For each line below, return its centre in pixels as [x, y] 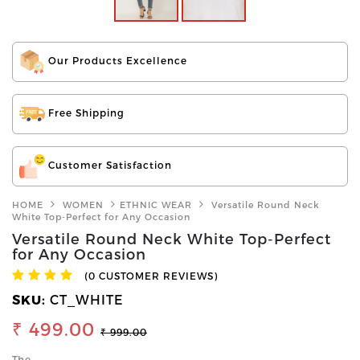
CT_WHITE [87, 300]
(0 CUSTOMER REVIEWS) [151, 276]
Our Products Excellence [116, 61]
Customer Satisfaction [108, 165]
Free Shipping [85, 113]
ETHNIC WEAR [156, 205]
